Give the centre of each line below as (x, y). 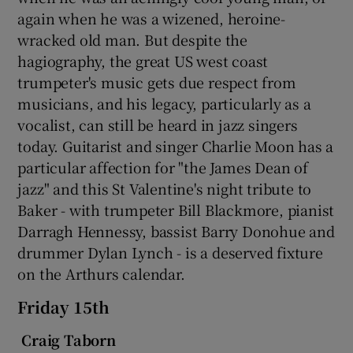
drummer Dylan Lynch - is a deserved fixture (170, 252)
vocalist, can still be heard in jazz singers (158, 124)
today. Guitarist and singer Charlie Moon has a (176, 145)
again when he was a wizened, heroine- (152, 18)
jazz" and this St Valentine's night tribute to (165, 188)
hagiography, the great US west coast (143, 60)
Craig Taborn (67, 339)
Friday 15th (64, 307)
